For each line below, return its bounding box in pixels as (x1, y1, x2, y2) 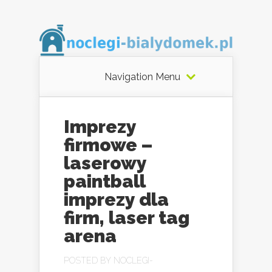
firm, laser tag (64, 207, 189, 228)
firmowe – (64, 134, 153, 155)
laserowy (64, 152, 146, 174)
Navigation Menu (104, 71, 180, 83)
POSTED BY (64, 256, 114, 265)
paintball (64, 171, 145, 192)
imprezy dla (64, 189, 169, 210)
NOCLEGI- (114, 256, 153, 265)
